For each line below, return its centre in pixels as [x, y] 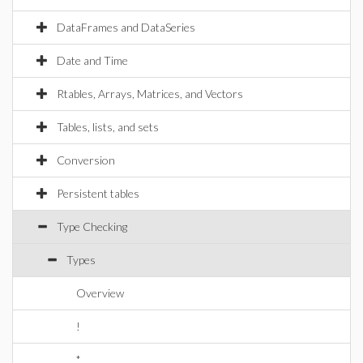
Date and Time [92, 60]
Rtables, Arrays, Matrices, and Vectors [150, 94]
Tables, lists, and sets [108, 127]
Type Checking [92, 226]
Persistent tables [98, 193]
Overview [100, 293]
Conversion [86, 160]
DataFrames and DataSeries [126, 27]
